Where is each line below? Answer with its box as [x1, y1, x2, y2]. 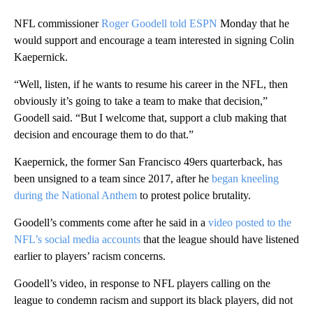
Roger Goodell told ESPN [101, 17, 217, 30]
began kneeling [212, 173, 279, 185]
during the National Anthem [14, 189, 137, 202]
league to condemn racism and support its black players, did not [14, 294, 293, 307]
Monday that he [217, 17, 289, 30]
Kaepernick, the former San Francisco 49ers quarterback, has [14, 156, 282, 168]
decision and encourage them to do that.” [14, 129, 194, 141]
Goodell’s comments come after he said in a [14, 217, 208, 229]
